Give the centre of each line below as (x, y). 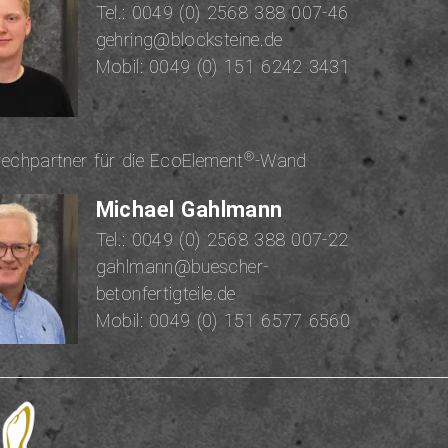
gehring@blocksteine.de (189, 40)
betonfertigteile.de (165, 294)
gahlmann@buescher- (182, 267)
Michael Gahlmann (189, 210)
